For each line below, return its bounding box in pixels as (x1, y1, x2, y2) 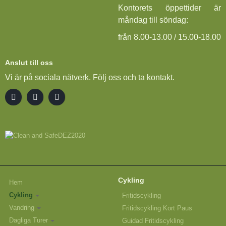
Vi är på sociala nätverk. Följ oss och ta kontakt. (5, 73, 175, 82)
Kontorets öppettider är (118, 4, 221, 13)
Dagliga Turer (9, 216, 48, 224)
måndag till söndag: (118, 16, 188, 25)
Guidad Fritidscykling (122, 217, 184, 225)
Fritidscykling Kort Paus (122, 204, 192, 212)
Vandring (9, 204, 34, 212)
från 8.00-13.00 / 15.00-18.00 (118, 33, 221, 42)
